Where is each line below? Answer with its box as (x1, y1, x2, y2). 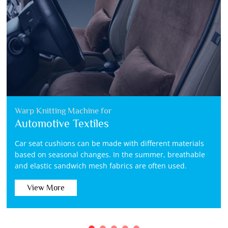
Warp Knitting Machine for (15, 106, 112, 116)
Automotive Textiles (15, 117, 109, 130)
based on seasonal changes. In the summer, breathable (15, 150, 206, 160)
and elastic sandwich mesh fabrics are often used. (15, 161, 187, 171)
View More (27, 183, 65, 193)
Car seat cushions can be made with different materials (15, 138, 205, 149)
